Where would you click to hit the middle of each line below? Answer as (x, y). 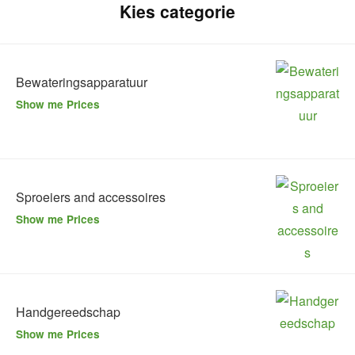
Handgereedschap (68, 311)
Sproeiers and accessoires (91, 197)
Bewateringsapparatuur (82, 82)
